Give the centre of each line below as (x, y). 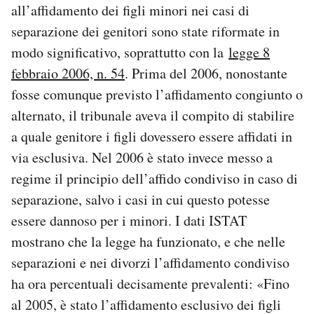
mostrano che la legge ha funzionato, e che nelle (148, 242)
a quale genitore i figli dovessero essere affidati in (152, 137)
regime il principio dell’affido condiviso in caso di (155, 179)
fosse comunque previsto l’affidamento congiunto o (157, 95)
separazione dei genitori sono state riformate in (145, 32)
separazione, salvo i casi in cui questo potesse (141, 200)
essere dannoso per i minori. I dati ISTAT (129, 221)
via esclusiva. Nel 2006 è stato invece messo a (142, 158)
